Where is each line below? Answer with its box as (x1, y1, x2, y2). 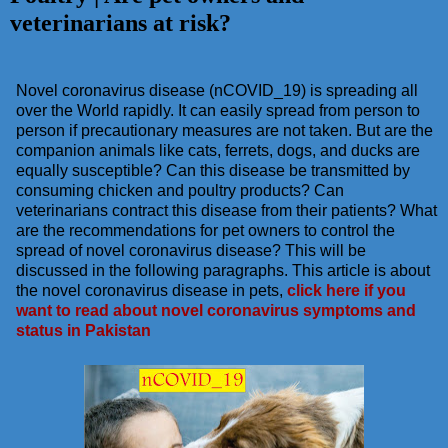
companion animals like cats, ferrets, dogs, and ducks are (16, 141, 420, 159)
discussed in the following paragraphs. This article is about (16, 261, 430, 279)
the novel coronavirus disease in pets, (16, 281, 287, 299)
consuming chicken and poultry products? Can (16, 181, 344, 199)
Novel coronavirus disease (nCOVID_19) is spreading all (16, 81, 418, 99)
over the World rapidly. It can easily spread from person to (16, 101, 420, 119)
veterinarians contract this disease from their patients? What (16, 201, 437, 219)
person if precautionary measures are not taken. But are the (16, 121, 433, 139)
